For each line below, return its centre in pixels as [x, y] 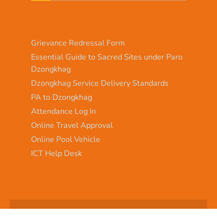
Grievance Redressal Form [78, 43]
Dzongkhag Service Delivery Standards [100, 84]
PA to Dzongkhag [62, 98]
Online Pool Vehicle [66, 140]
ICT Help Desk [56, 154]
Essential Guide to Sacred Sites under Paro [107, 57]
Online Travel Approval [72, 126]
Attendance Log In [63, 112]
